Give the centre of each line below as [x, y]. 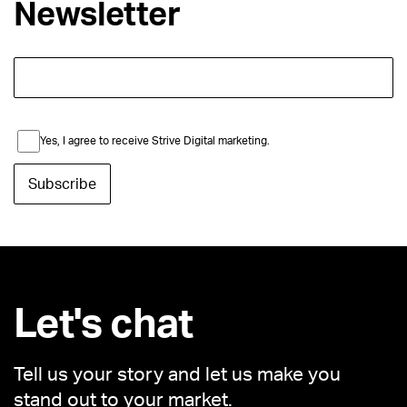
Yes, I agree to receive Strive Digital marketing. [155, 140]
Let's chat [103, 324]
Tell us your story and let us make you [177, 374]
